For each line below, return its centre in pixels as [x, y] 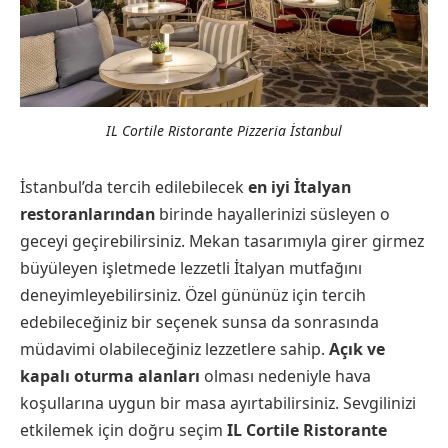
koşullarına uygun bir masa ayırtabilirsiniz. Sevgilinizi [218, 402]
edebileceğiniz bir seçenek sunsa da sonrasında [199, 321]
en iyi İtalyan [299, 186]
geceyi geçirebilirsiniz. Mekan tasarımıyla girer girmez [222, 240]
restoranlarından [87, 213]
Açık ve [357, 348]
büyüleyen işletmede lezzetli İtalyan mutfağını [191, 267]
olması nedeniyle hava [285, 375]
